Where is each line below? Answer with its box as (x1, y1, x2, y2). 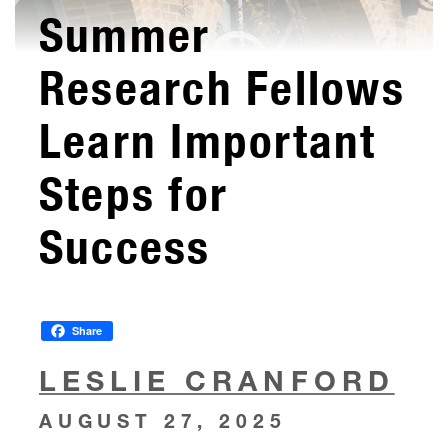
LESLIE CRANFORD (39, 362, 395, 397)
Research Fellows (39, 59, 405, 117)
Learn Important (39, 112, 377, 170)
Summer (39, 6, 211, 64)
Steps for (39, 165, 229, 223)
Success (39, 218, 211, 276)
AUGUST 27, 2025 (39, 409, 287, 433)
